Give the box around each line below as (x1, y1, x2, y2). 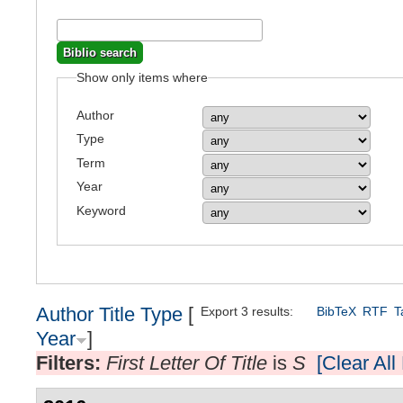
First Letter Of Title (106, 351, 267, 374)
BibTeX (317, 303, 357, 318)
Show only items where (76, 69, 209, 85)
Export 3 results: (200, 303, 297, 318)
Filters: (36, 351, 106, 374)
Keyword (76, 202, 127, 218)
